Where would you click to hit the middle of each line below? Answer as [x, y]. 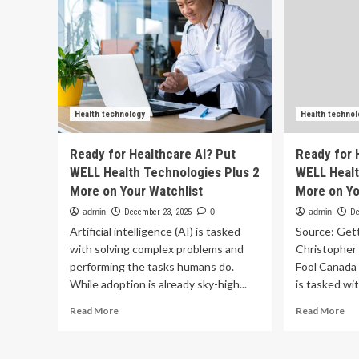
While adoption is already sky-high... [158, 284]
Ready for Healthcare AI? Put [153, 154]
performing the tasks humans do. [152, 266]
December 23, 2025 [158, 212]
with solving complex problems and [157, 249]
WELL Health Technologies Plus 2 [165, 172]
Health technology [110, 114]
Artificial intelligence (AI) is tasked [155, 231]
